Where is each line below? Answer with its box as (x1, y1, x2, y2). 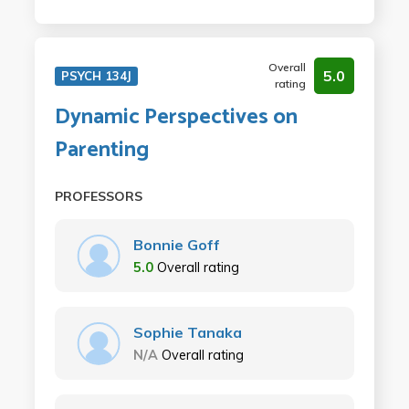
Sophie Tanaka (132, 323, 242, 341)
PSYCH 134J (60, 68, 131, 83)
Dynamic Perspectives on (54, 100, 298, 135)
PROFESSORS (54, 188, 142, 204)
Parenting (54, 132, 149, 168)
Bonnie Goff (132, 236, 220, 254)
